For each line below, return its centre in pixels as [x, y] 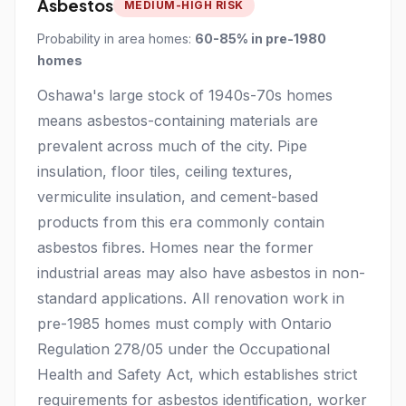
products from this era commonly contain [181, 222]
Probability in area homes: [116, 39]
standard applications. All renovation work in [191, 298]
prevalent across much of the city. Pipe [172, 146]
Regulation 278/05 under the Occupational [184, 349]
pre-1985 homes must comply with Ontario [184, 324]
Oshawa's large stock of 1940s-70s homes [185, 95]
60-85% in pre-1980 [261, 39]
